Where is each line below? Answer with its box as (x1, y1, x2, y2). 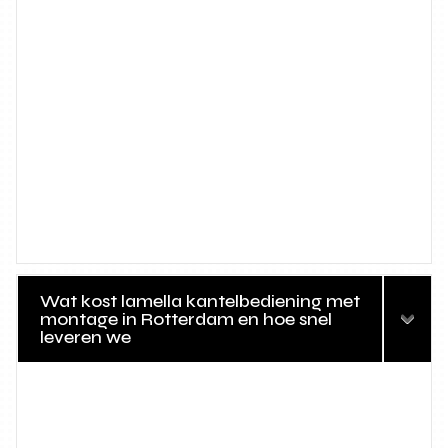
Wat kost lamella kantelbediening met (40, 290, 361, 313)
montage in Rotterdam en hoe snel (40, 308, 333, 331)
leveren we (40, 326, 132, 349)
